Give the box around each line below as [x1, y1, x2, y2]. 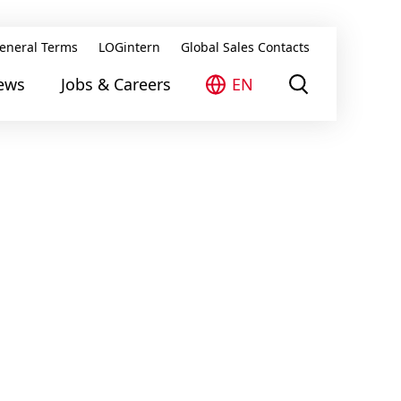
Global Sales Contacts [181, 38, 310, 55]
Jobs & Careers [61, 73, 171, 95]
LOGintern [98, 38, 160, 55]
